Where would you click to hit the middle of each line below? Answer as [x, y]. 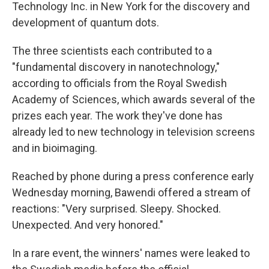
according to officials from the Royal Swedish [119, 83]
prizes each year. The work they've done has [117, 116]
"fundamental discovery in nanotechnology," [116, 67]
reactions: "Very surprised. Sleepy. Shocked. [116, 209]
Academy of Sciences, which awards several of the [134, 99]
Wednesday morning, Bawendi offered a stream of [131, 192]
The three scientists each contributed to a [112, 51]
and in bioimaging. [55, 148]
